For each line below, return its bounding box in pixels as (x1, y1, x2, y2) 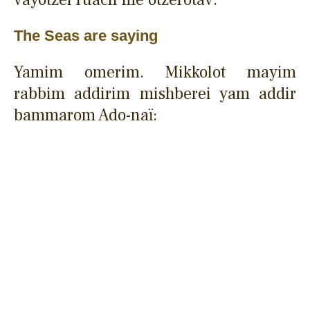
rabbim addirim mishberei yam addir (14, 82, 296, 104)
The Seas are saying (14, 26, 158, 44)
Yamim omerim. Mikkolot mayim (14, 61, 296, 83)
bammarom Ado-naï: (14, 104, 157, 126)
